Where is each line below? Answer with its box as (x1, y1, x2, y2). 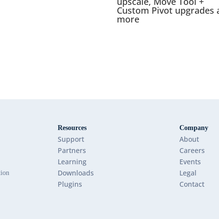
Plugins (57, 179, 82, 189)
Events (179, 156, 201, 166)
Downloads (57, 168, 94, 177)
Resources (57, 124, 87, 131)
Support (57, 134, 84, 144)
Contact (179, 179, 204, 189)
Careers (179, 145, 205, 155)
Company (179, 124, 208, 131)
